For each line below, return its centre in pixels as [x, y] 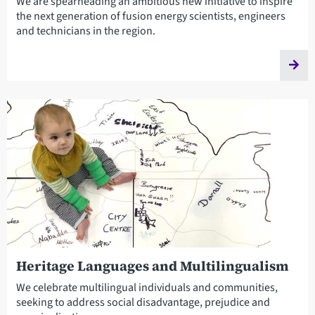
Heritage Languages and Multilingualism [152, 265]
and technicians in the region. [85, 31]
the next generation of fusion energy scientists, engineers [150, 17]
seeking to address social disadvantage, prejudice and [143, 302]
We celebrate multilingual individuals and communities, [147, 287]
